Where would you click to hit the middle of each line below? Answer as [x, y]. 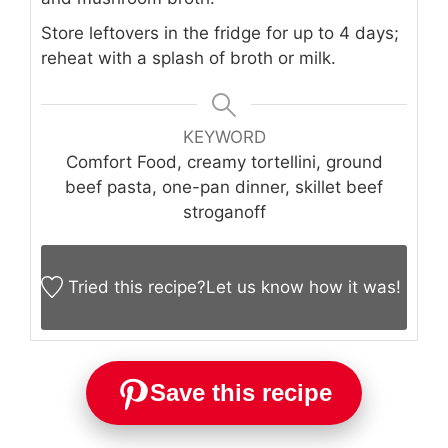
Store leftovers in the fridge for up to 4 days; [220, 32]
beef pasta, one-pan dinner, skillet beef [224, 186]
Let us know [255, 286]
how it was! [353, 286]
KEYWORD [224, 136]
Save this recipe [241, 392]
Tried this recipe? [137, 286]
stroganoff [224, 211]
